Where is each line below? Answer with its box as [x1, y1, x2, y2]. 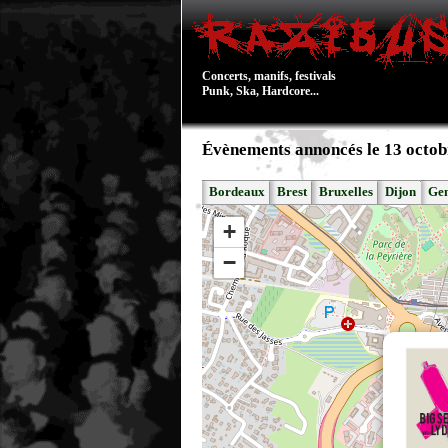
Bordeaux [209, 185, 265, 199]
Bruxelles [319, 185, 373, 199]
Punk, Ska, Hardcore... [202, 84, 319, 98]
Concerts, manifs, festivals [202, 69, 336, 83]
